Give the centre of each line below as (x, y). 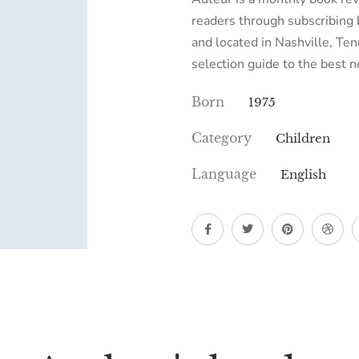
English (303, 174)
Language (224, 174)
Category (222, 138)
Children (303, 138)
